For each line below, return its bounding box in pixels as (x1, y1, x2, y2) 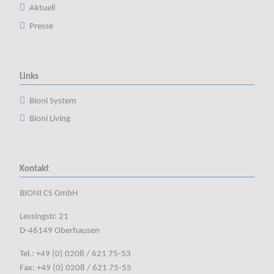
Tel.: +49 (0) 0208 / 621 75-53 (19, 250, 131, 259)
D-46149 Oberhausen (19, 226, 102, 236)
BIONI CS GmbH (19, 189, 80, 199)
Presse (29, 21, 53, 31)
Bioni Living (29, 114, 70, 124)
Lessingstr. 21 (19, 212, 68, 222)
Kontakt (19, 164, 49, 174)
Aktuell (29, 4, 55, 13)
